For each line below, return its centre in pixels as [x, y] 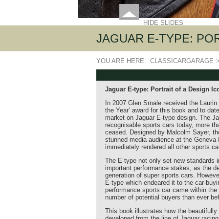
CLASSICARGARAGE [182, 61]
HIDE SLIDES [163, 23]
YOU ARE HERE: [123, 61]
